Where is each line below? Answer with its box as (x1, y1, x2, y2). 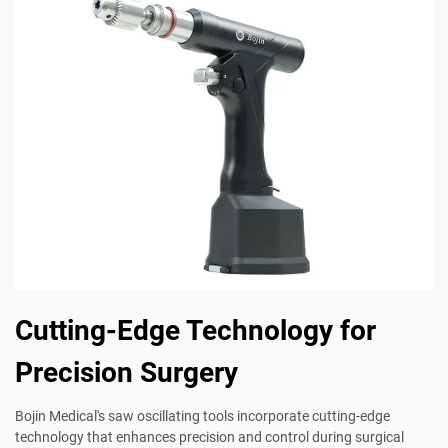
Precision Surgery (15, 356, 238, 390)
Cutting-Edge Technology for (15, 314, 376, 348)
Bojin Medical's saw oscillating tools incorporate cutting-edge (15, 408, 390, 425)
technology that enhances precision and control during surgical (15, 429, 404, 446)
